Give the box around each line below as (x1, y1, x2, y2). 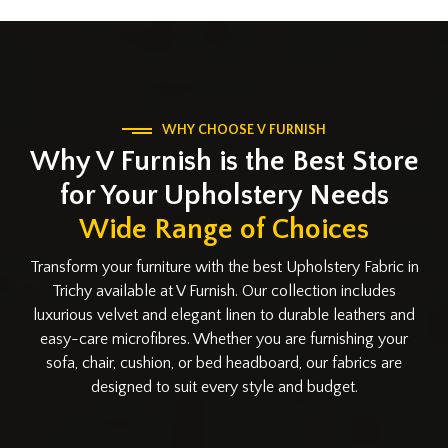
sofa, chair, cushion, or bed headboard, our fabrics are (46, 353, 402, 372)
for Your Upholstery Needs (59, 179, 389, 211)
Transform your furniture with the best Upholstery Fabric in (29, 257, 419, 276)
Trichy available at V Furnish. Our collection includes (52, 281, 396, 300)
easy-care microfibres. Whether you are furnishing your (40, 329, 408, 348)
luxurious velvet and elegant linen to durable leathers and (33, 305, 415, 324)
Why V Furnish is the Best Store (29, 145, 419, 177)
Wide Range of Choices (79, 213, 369, 245)
